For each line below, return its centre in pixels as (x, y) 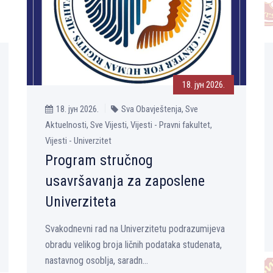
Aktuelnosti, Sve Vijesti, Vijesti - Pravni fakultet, (129, 125)
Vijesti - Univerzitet (78, 140)
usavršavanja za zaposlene (125, 181)
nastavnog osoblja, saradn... (97, 260)
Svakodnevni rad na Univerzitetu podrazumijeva (135, 229)
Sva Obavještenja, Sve (160, 109)
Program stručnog (99, 160)
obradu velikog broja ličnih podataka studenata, (133, 244)
